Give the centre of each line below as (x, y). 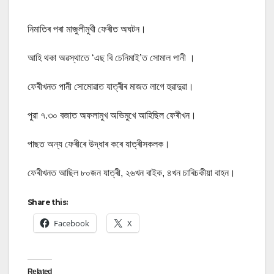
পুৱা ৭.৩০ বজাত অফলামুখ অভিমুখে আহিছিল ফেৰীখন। (112, 116)
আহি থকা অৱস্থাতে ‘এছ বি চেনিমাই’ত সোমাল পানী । (111, 58)
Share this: (48, 202)
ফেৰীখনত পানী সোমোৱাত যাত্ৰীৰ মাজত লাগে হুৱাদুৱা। (111, 87)
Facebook (72, 224)
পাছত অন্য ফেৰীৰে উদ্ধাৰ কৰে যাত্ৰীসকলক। (99, 144)
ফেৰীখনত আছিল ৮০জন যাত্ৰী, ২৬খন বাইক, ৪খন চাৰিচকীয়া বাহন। (131, 173)
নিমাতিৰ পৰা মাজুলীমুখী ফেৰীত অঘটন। (87, 29)
